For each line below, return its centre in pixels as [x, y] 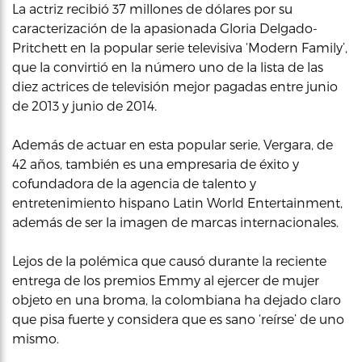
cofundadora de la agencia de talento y [134, 183]
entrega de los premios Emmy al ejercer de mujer [166, 280]
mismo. [36, 338]
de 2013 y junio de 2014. [84, 105]
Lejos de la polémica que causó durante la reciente [169, 260]
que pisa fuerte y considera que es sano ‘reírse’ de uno [178, 318]
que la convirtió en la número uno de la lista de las [168, 66]
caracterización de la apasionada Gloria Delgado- [165, 27]
